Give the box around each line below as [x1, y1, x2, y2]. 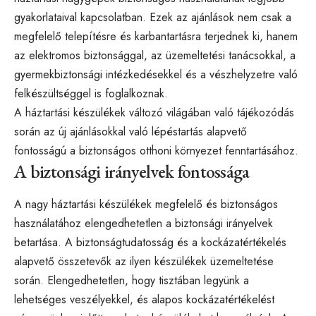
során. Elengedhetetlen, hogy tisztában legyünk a [14, 272, 249, 288]
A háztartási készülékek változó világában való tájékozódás [14, 104, 294, 121]
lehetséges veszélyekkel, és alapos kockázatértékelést [14, 291, 274, 308]
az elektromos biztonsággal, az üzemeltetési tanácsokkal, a [14, 47, 296, 64]
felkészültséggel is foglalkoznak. [14, 85, 168, 102]
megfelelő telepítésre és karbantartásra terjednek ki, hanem [14, 28, 298, 45]
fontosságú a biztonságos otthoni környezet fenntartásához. [14, 142, 298, 159]
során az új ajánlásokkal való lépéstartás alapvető [14, 123, 247, 140]
